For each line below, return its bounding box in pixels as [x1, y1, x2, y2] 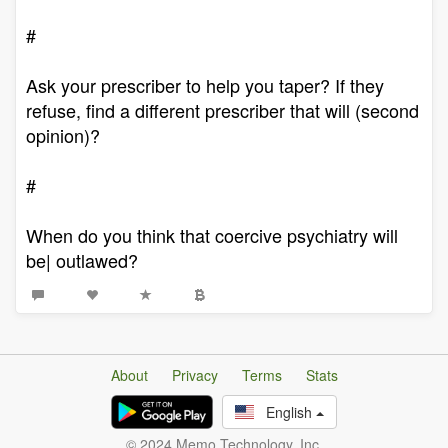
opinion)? [26, 122, 100, 148]
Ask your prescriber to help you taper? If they [26, 72, 384, 98]
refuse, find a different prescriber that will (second [26, 97, 419, 123]
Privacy [171, 365, 218, 385]
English [253, 402, 316, 422]
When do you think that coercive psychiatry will [26, 222, 398, 248]
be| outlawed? [26, 247, 138, 273]
